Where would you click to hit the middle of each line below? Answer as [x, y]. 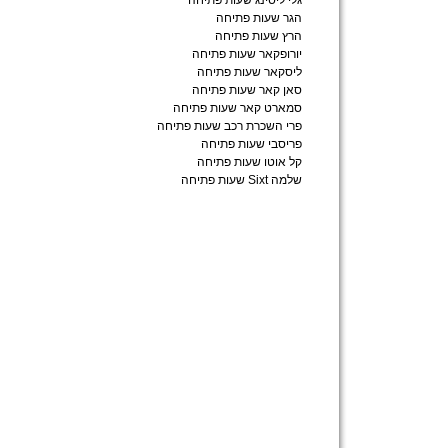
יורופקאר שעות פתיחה [247, 54]
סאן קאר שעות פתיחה [247, 90]
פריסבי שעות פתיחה [251, 144]
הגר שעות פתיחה [259, 18]
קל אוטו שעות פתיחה [249, 162]
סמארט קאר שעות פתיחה [237, 108]
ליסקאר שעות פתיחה [249, 72]
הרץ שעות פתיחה [258, 36]
